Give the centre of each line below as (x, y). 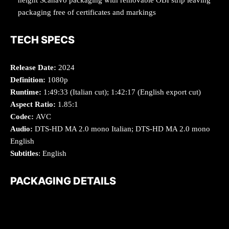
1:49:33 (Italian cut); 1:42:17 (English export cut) (122, 92)
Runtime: (27, 92)
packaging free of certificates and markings (87, 12)
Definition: (28, 79)
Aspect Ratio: (34, 104)
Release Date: (33, 67)
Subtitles (24, 153)
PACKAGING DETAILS (63, 181)
